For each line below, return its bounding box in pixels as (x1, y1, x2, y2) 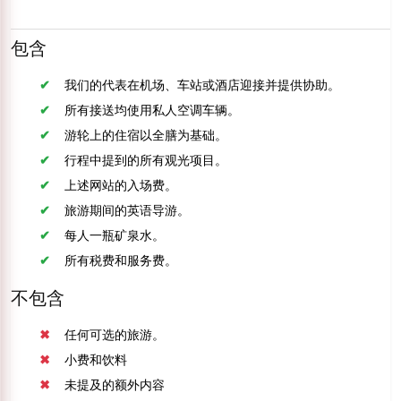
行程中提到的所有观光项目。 (64, 151, 227, 168)
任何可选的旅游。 (64, 326, 165, 343)
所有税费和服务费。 (64, 252, 177, 269)
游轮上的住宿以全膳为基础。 (64, 126, 227, 143)
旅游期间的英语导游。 (64, 201, 190, 218)
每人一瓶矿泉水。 (64, 226, 165, 243)
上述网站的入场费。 (64, 176, 177, 193)
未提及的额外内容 (64, 376, 165, 393)
